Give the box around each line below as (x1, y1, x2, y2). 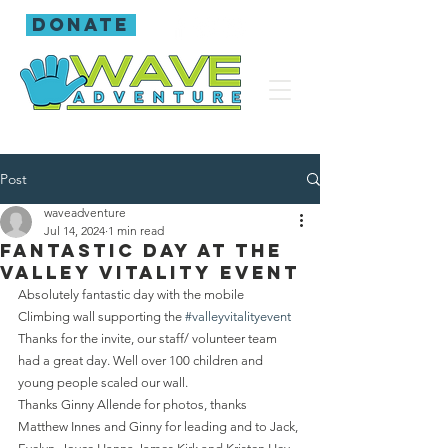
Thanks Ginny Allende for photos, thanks (18, 397, 250, 412)
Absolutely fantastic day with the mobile (18, 287, 247, 302)
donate (32, 13, 130, 36)
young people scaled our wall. (18, 375, 188, 390)
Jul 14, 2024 (44, 223, 105, 238)
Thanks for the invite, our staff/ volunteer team (18, 331, 280, 346)
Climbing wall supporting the (18, 309, 185, 324)
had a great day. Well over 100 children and (18, 353, 266, 368)
